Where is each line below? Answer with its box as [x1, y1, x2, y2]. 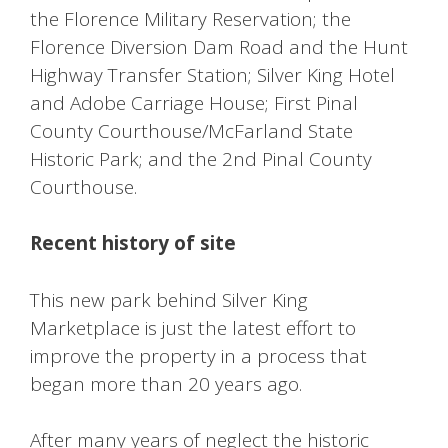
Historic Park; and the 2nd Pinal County [30, 145, 372, 172]
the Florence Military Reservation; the [30, 5, 351, 32]
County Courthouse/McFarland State [30, 117, 353, 144]
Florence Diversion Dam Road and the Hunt [30, 33, 408, 60]
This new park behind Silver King [30, 286, 308, 313]
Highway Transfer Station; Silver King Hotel [30, 61, 395, 88]
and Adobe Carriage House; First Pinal [30, 89, 358, 116]
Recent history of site [30, 230, 236, 257]
